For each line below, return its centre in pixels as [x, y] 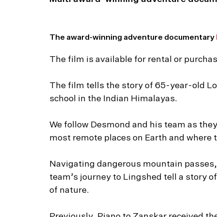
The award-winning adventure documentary [133, 38]
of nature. [69, 190]
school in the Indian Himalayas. [113, 99]
